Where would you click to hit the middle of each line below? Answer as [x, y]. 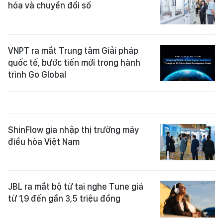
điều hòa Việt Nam [44, 142]
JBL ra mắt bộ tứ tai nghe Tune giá [76, 187]
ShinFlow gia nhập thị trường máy [73, 130]
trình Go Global [37, 74]
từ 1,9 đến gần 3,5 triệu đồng [64, 199]
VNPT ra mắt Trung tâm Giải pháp [73, 50]
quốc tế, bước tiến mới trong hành [74, 62]
